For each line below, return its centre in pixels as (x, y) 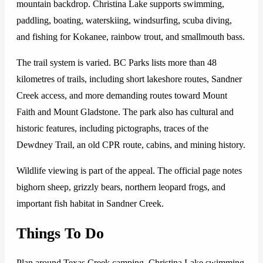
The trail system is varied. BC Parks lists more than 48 (117, 63)
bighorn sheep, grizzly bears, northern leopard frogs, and (121, 187)
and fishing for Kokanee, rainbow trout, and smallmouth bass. (131, 37)
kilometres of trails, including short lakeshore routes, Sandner (129, 79)
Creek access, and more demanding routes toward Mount (122, 96)
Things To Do (60, 233)
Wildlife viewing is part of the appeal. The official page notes (129, 171)
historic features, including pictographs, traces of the (112, 129)
